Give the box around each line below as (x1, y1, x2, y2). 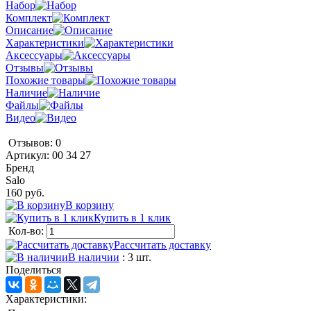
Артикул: (6, 149, 52, 161)
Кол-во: (8, 224, 47, 237)
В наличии (68, 251, 119, 263)
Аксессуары (6, 49, 62, 61)
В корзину (65, 199, 114, 211)
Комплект (6, 11, 52, 24)
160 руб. (6, 186, 44, 199)
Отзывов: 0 (8, 136, 61, 149)
